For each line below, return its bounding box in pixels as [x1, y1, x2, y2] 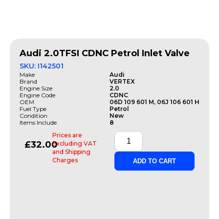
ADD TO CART [133, 157, 176, 165]
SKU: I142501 [20, 61, 64, 70]
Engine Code [20, 91, 55, 99]
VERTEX [109, 77, 135, 85]
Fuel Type [20, 105, 46, 112]
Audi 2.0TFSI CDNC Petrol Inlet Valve [20, 47, 190, 59]
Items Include [20, 118, 57, 126]
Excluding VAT [52, 139, 97, 147]
